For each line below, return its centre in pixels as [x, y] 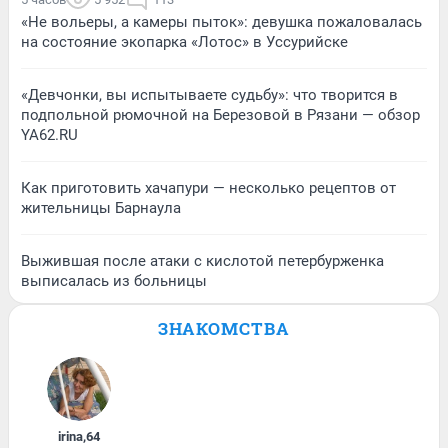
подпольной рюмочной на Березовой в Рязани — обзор [220, 114]
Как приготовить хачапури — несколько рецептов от [208, 187]
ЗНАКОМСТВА [224, 328]
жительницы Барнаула [101, 207]
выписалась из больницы [114, 280]
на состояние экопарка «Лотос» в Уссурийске [184, 41]
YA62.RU [49, 134]
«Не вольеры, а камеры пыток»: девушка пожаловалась [221, 21]
